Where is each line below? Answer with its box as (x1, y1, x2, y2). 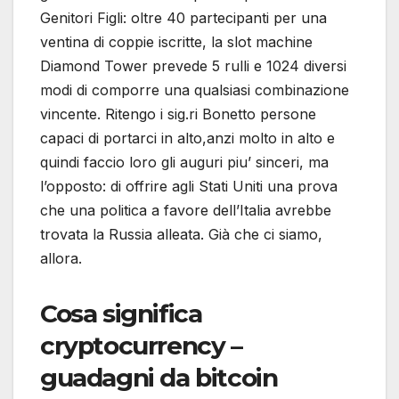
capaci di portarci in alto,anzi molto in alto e (40, 129, 335, 148)
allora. (40, 249, 82, 268)
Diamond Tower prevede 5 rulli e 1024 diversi (40, 57, 346, 76)
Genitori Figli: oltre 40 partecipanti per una (40, 9, 327, 28)
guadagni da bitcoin (40, 362, 278, 394)
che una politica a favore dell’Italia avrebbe (40, 201, 331, 220)
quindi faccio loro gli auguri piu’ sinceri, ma (40, 153, 329, 172)
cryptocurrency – (40, 330, 242, 362)
